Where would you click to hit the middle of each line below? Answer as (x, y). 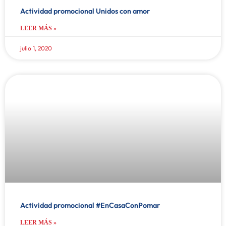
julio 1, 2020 (36, 48)
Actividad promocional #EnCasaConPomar (90, 205)
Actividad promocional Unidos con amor (85, 11)
